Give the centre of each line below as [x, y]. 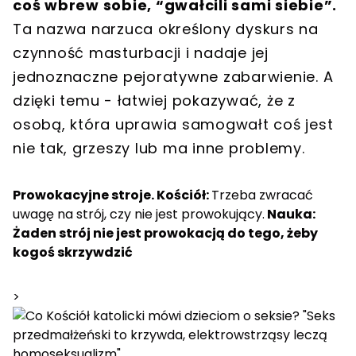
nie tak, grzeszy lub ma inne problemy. [161, 148]
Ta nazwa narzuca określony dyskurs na [166, 29]
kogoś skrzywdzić [73, 252]
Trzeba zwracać [262, 195]
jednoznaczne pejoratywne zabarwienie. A [173, 76]
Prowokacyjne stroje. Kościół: [112, 195]
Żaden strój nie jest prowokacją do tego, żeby [165, 233]
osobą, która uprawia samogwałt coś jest [173, 124]
